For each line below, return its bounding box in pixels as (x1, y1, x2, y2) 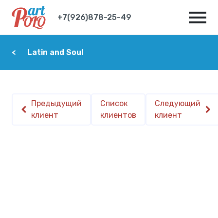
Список (100, 99, 127, 108)
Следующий (155, 99, 200, 108)
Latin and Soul (27, 48, 83, 57)
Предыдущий (31, 99, 82, 108)
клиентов (100, 110, 136, 120)
